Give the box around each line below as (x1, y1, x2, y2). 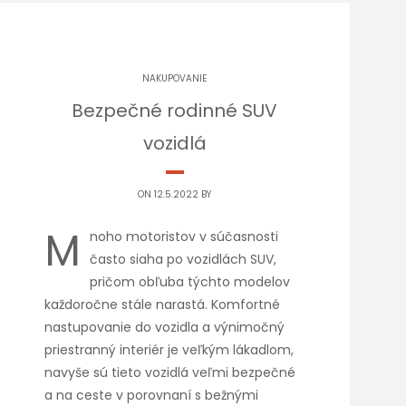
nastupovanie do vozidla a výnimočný (44, 318, 285, 336)
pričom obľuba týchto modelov (90, 273, 291, 291)
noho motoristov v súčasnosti (90, 227, 279, 246)
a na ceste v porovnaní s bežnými (44, 386, 259, 404)
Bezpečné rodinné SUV (72, 98, 278, 123)
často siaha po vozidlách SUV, (90, 250, 277, 268)
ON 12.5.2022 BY (138, 188, 212, 201)
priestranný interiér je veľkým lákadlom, (44, 341, 295, 359)
